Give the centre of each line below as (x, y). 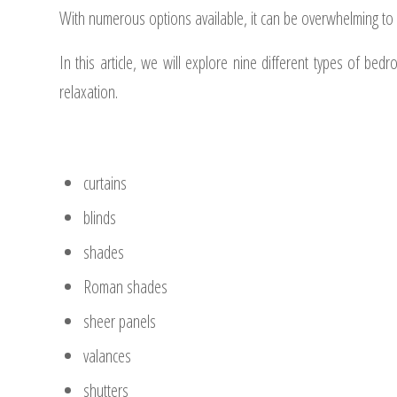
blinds (100, 218)
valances (107, 356)
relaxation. (89, 92)
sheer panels (120, 321)
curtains (105, 183)
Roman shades (125, 287)
